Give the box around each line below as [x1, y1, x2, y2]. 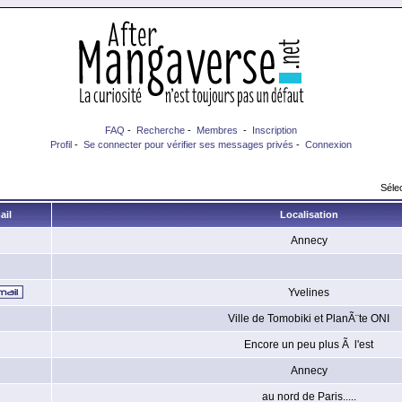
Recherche [136, 125, 185, 135]
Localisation [279, 209, 338, 220]
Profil [50, 139, 72, 150]
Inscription [252, 125, 297, 135]
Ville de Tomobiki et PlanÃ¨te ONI [228, 312, 389, 325]
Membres [197, 125, 238, 135]
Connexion [305, 139, 352, 150]
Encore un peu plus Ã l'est [244, 338, 373, 351]
